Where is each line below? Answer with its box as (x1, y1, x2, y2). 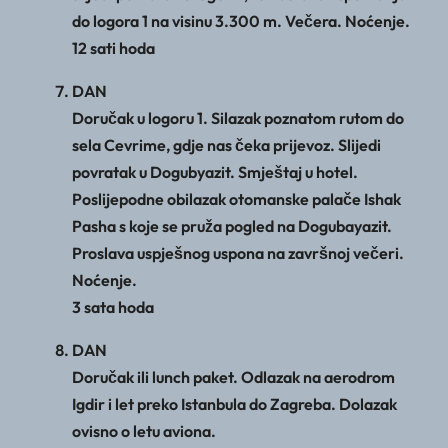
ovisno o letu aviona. (72, 421, 216, 442)
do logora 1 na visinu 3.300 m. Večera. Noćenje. (72, 11, 410, 32)
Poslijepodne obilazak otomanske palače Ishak (72, 189, 401, 210)
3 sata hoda (72, 297, 154, 318)
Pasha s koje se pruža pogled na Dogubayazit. (72, 216, 392, 237)
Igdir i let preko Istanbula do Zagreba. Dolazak (72, 394, 397, 415)
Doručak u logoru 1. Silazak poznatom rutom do (72, 108, 404, 129)
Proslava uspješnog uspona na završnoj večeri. (72, 243, 404, 264)
